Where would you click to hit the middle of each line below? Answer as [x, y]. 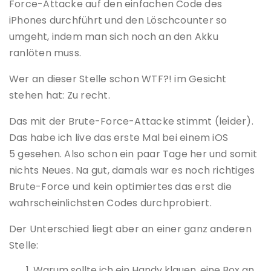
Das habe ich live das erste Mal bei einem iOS [119, 138]
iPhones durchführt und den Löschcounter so [118, 21]
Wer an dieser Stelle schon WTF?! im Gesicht [118, 79]
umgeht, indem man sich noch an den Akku [114, 37]
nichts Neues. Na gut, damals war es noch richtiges [132, 171]
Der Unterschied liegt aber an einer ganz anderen [130, 229]
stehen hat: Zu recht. [60, 96]
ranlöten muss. [45, 53]
